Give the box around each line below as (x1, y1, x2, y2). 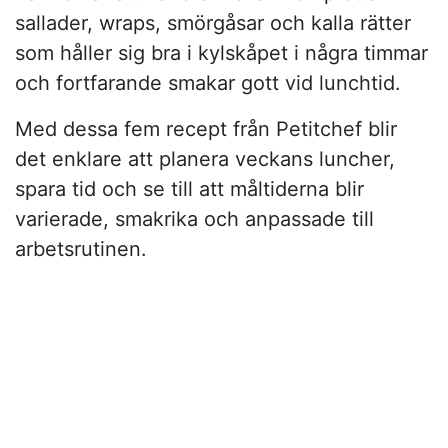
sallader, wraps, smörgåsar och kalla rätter (15, 11, 411, 36)
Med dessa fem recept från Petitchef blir (15, 117, 397, 142)
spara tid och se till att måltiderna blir (15, 177, 364, 202)
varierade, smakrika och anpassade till (15, 207, 374, 232)
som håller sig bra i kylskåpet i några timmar (15, 41, 428, 66)
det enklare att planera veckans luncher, (15, 147, 395, 172)
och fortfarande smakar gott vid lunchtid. (15, 71, 401, 96)
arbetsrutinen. (15, 237, 147, 262)
